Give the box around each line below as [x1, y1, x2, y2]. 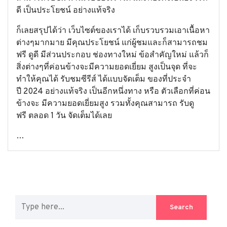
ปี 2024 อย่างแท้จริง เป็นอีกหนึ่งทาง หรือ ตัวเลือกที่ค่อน [16, 87, 210, 97]
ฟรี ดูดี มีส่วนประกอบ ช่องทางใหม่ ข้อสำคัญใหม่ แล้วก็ [16, 50, 209, 60]
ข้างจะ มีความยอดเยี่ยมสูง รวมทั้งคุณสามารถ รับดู [16, 99, 194, 109]
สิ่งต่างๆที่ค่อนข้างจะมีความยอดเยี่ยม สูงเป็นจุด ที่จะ [16, 62, 197, 72]
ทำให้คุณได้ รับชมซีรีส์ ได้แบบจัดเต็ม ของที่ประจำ [16, 74, 191, 85]
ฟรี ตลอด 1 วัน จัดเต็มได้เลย [16, 111, 112, 121]
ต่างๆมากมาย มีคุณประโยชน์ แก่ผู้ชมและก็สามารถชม [16, 38, 208, 48]
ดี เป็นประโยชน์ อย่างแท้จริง [16, 6, 115, 16]
